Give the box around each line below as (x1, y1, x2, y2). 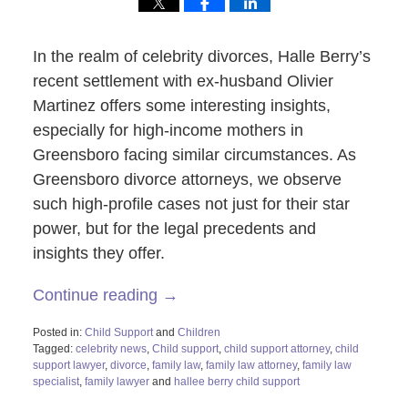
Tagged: (32, 342, 73, 355)
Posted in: (32, 325, 82, 339)
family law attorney (205, 358, 297, 372)
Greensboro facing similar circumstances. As (32, 146, 356, 165)
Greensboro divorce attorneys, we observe (32, 170, 342, 189)
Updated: (31, 390, 77, 403)
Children (177, 325, 220, 339)
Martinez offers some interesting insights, (32, 97, 331, 116)
